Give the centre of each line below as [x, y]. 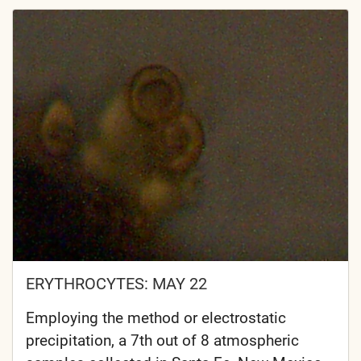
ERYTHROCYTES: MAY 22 [116, 284]
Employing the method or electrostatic [156, 318]
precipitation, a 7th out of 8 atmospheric [162, 341]
